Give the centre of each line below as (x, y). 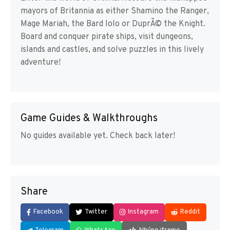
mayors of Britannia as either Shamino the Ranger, (115, 12)
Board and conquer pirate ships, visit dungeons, (107, 37)
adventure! (41, 63)
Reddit (190, 212)
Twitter (96, 212)
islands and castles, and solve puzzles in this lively (112, 50)
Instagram (143, 212)
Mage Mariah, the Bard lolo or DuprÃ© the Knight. (113, 24)
